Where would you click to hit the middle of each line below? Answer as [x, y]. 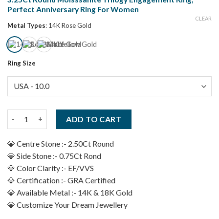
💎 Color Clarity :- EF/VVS [51, 168]
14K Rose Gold [70, 26]
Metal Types [26, 26]
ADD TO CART [94, 119]
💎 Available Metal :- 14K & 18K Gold [70, 192]
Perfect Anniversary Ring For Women [73, 9]
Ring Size [22, 63]
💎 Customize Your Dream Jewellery [67, 204]
